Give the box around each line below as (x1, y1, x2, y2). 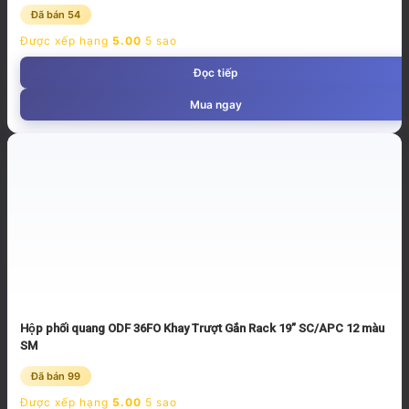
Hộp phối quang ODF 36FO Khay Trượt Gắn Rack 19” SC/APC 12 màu (20, 320, 384, 335)
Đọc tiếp (193, 66, 238, 80)
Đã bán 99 (31, 369, 80, 383)
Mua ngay (189, 98, 242, 112)
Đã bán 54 (31, 8, 80, 22)
